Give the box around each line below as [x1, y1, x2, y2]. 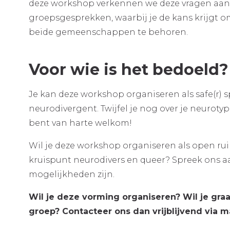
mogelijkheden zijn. [29, 169, 117, 179]
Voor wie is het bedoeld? [29, 60, 229, 79]
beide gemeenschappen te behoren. [29, 27, 188, 37]
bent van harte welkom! [29, 118, 132, 128]
